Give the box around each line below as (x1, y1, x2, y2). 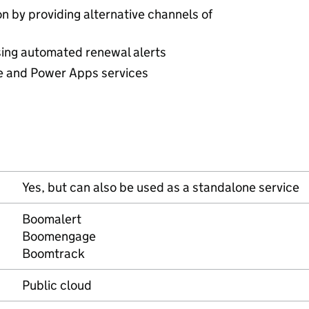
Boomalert (22, 211, 81, 227)
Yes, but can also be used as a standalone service (22, 179, 299, 195)
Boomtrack (22, 246, 85, 261)
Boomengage (22, 228, 96, 244)
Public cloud (22, 277, 92, 293)
